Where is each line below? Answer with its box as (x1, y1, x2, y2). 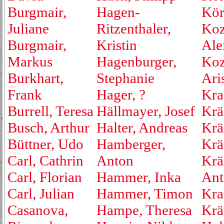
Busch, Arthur (7, 119, 89, 135)
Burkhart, (7, 70, 63, 86)
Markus (7, 53, 52, 69)
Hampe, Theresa (96, 202, 192, 218)
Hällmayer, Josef (96, 103, 195, 119)
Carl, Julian (7, 185, 74, 201)
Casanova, (7, 202, 68, 218)
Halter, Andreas (96, 119, 187, 135)
